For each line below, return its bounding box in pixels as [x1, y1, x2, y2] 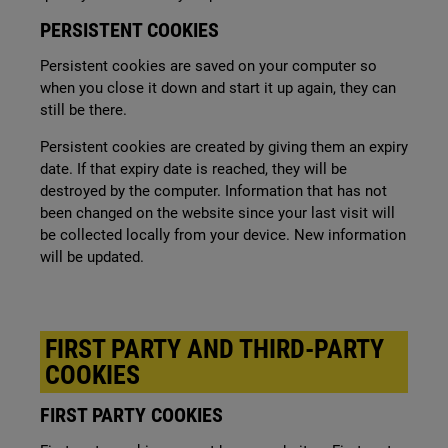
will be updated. [40, 248, 144, 266]
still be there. [40, 101, 127, 119]
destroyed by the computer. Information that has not [40, 182, 387, 200]
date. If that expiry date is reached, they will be [40, 160, 347, 178]
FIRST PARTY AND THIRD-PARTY [45, 334, 384, 364]
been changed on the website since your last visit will [40, 204, 395, 222]
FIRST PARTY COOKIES [40, 403, 223, 427]
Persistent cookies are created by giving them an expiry [40, 138, 408, 156]
